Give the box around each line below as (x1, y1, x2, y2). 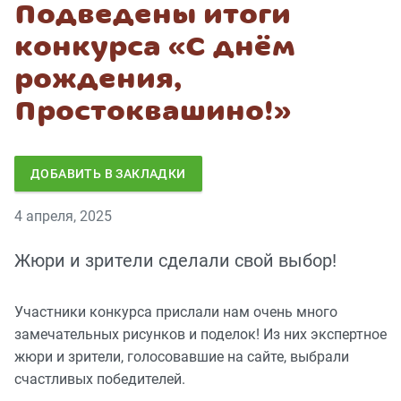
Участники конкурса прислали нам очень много (14, 303, 337, 321)
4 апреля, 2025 (14, 208, 112, 226)
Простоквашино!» (14, 95, 291, 128)
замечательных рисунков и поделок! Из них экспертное (14, 326, 387, 344)
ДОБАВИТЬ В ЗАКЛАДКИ (30, 166, 186, 182)
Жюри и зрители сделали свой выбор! (14, 250, 337, 272)
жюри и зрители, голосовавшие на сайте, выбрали (14, 348, 349, 366)
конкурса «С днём (14, 30, 295, 64)
